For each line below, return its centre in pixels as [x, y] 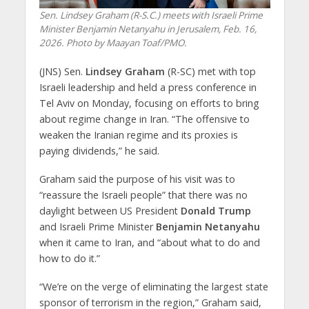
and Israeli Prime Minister [97, 226]
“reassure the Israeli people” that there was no [143, 195]
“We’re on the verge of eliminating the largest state [153, 286]
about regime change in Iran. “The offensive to [144, 119]
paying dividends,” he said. [99, 150]
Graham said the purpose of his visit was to [137, 179]
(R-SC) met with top [210, 71]
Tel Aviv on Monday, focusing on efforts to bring [149, 103]
